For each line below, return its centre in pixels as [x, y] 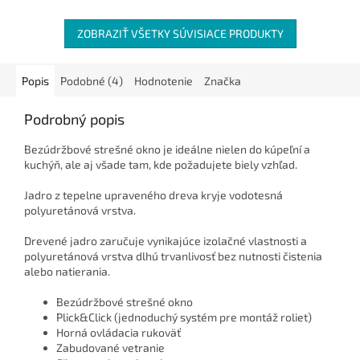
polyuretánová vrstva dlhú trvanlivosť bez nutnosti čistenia [173, 256]
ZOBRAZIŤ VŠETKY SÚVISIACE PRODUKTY [180, 33]
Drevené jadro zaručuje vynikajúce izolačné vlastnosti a [166, 240]
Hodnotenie [164, 80]
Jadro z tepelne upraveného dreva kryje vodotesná [153, 194]
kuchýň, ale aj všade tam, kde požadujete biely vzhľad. [161, 164]
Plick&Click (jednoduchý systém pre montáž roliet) [184, 317]
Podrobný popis [74, 119]
